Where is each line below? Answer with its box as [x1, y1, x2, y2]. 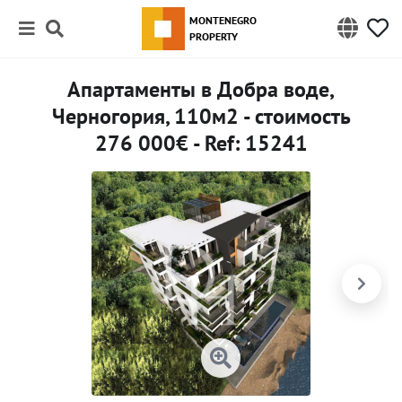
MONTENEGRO [188, 13, 257, 27]
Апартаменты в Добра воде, [67, 75, 335, 103]
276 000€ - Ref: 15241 [94, 129, 308, 157]
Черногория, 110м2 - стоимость [51, 102, 351, 130]
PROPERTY [188, 30, 238, 43]
